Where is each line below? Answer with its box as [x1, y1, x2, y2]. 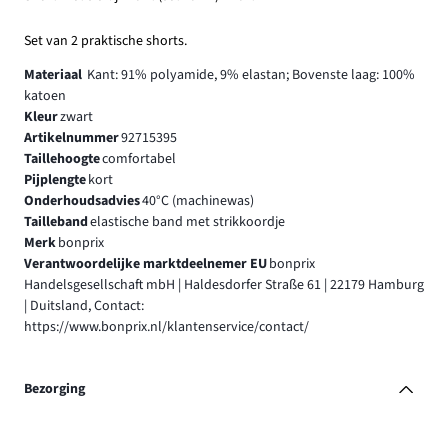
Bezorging [24, 379, 85, 400]
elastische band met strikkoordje [89, 211, 285, 232]
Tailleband [24, 211, 88, 232]
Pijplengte [24, 169, 86, 190]
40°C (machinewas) [141, 190, 254, 211]
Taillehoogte [24, 148, 100, 169]
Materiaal [24, 64, 85, 85]
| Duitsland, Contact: [24, 295, 144, 316]
